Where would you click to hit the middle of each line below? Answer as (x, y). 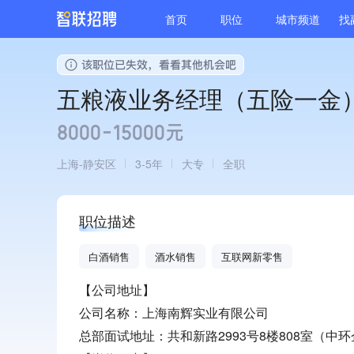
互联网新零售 (252, 256)
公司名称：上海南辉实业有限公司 (174, 313)
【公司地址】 (117, 290)
